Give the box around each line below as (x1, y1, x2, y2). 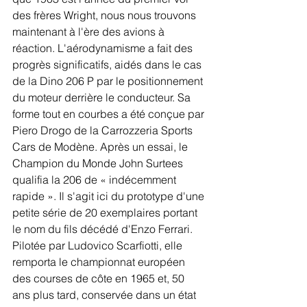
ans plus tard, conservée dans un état (12, 288, 199, 302)
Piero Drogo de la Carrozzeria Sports (12, 123, 195, 137)
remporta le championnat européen (12, 255, 188, 269)
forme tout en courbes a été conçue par (12, 107, 207, 121)
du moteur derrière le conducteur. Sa (12, 90, 193, 104)
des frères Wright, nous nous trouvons (12, 8, 199, 22)
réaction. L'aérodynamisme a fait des (12, 41, 195, 55)
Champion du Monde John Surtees (12, 156, 186, 170)
